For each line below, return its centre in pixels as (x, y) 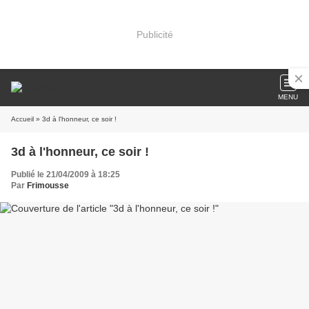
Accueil (22, 119)
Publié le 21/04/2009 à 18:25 (66, 175)
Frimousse (48, 186)
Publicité (154, 34)
